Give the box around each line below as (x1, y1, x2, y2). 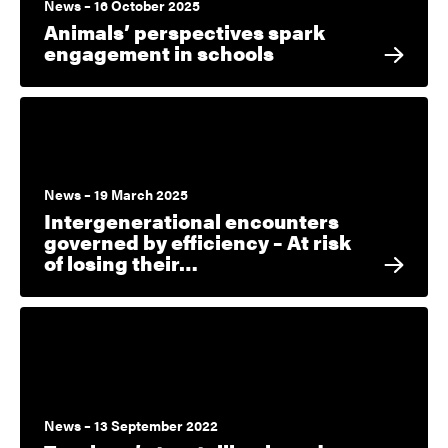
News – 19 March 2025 (44, 184, 188, 205)
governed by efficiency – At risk (44, 227, 351, 257)
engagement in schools (44, 38, 274, 68)
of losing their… (44, 248, 198, 278)
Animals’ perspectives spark (44, 17, 325, 47)
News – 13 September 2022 (44, 415, 218, 436)
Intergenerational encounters (44, 206, 339, 236)
